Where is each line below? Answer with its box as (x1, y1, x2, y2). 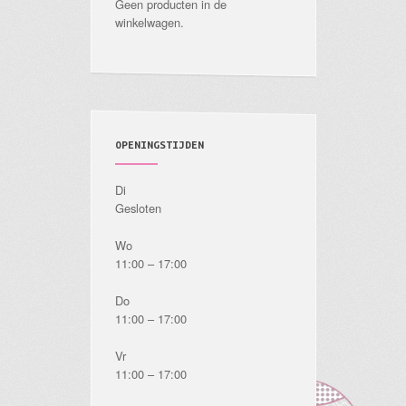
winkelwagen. (114, 14, 184, 32)
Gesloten (114, 199, 161, 217)
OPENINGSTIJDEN (114, 138, 204, 150)
